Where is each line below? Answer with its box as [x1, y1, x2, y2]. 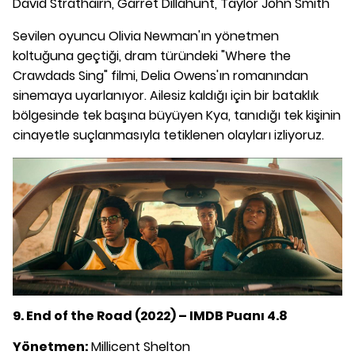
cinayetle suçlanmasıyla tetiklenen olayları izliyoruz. [13, 126, 324, 145]
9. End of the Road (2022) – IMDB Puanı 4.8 [13, 306, 288, 325]
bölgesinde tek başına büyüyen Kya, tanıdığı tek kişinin [13, 106, 341, 125]
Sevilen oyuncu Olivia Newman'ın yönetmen [13, 27, 279, 46]
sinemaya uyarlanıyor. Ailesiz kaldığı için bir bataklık [13, 86, 319, 105]
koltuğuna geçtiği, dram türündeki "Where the [13, 47, 291, 66]
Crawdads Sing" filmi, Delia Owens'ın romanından [13, 67, 308, 86]
